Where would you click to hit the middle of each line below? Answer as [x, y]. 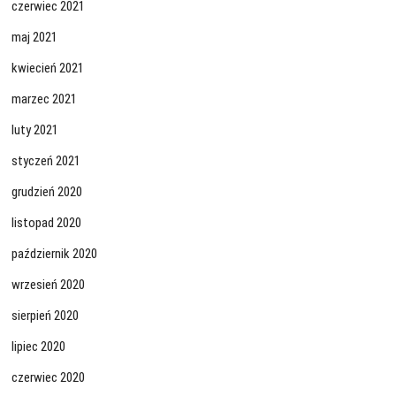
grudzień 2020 [47, 192]
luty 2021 [35, 130]
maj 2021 [35, 37]
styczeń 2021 [46, 161]
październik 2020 [55, 254]
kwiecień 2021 [48, 68]
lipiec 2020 [39, 346]
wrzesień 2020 [49, 285]
